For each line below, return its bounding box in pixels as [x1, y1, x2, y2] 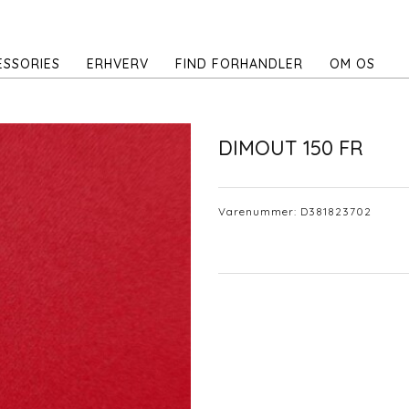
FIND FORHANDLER [175, 56, 303, 72]
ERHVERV [87, 56, 149, 72]
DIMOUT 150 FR [218, 135, 363, 162]
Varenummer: [218, 204, 300, 218]
